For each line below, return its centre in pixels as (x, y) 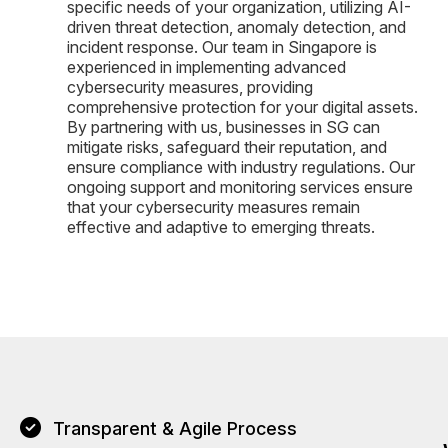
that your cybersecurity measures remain (213, 206)
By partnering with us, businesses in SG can (223, 126)
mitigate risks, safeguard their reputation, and (227, 146)
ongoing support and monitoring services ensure (240, 186)
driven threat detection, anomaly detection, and (236, 26)
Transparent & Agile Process (175, 428)
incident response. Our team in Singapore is (222, 46)
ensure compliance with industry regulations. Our (241, 166)
